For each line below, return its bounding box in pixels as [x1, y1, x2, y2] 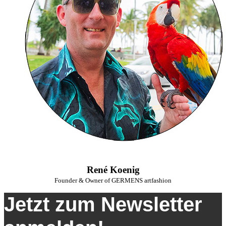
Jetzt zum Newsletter [4, 193, 202, 215]
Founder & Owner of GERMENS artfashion [54, 177, 172, 184]
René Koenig [86, 164, 140, 175]
